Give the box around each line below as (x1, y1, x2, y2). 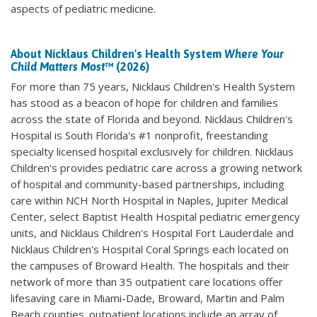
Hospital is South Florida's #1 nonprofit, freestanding (11, 128, 268, 142)
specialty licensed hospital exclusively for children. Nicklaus (11, 144, 294, 158)
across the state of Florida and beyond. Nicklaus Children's (11, 112, 293, 126)
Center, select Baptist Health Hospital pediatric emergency (11, 209, 300, 224)
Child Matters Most (11, 60, 105, 73)
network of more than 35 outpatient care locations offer (11, 275, 283, 289)
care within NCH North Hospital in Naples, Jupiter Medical (11, 193, 288, 207)
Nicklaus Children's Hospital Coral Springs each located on (11, 242, 289, 256)
